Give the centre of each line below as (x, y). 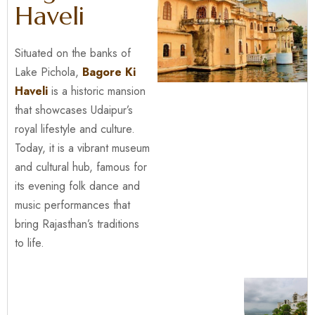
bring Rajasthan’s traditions (77, 224)
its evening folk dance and (77, 186)
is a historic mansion (97, 91)
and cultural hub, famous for (81, 167)
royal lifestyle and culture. (75, 129)
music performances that (72, 205)
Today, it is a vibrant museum (82, 148)
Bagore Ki (109, 72)
